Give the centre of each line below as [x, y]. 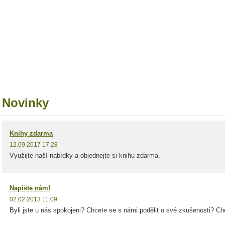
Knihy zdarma [31, 133]
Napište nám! [30, 188]
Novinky [25, 103]
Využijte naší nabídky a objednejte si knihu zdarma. [85, 155]
